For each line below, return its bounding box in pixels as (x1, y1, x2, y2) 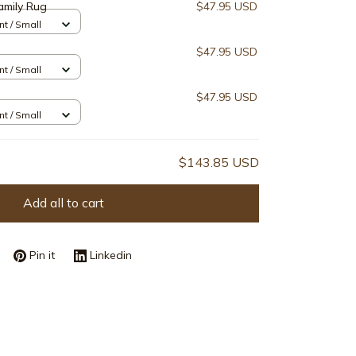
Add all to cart (23, 195, 104, 211)
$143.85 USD (179, 153, 259, 170)
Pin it (29, 248, 55, 263)
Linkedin (90, 248, 132, 263)
